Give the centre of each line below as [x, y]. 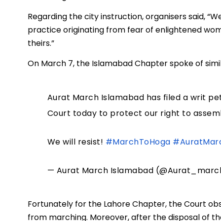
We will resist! [76, 142]
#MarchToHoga [138, 142]
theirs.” [41, 43]
